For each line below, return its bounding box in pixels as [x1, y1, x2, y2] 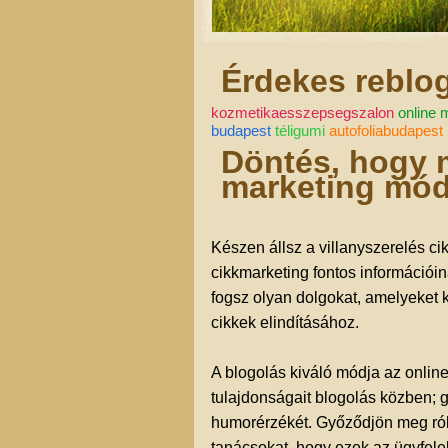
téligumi [275, 122, 325, 139]
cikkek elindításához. [211, 314, 359, 331]
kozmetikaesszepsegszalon [211, 104, 394, 121]
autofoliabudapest [329, 122, 443, 139]
